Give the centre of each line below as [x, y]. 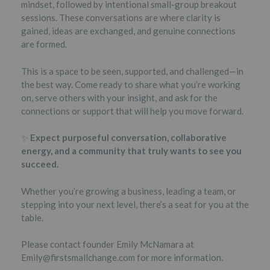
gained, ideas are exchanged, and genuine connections [128, 31]
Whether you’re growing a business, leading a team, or [129, 191]
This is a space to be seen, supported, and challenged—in [132, 71]
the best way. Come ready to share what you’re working [131, 84]
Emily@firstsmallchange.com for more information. [122, 257]
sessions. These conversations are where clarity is [121, 17]
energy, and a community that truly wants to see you [131, 151]
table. [32, 217]
